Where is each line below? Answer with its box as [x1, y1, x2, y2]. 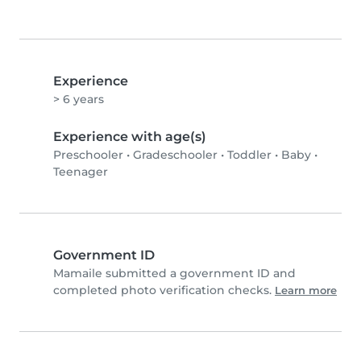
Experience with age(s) [53, 129, 206, 145]
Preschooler [53, 147, 123, 163]
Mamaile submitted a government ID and [53, 266, 296, 281]
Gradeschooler [133, 147, 218, 163]
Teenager [53, 164, 108, 180]
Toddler [227, 147, 272, 163]
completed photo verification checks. [53, 283, 275, 298]
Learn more [275, 284, 337, 297]
